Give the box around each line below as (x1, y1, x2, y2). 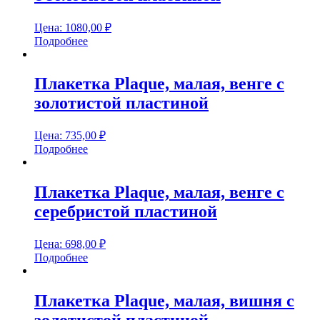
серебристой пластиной (34, 202, 217, 221)
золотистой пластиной (34, 94, 209, 113)
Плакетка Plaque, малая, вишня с (34, 291, 294, 311)
